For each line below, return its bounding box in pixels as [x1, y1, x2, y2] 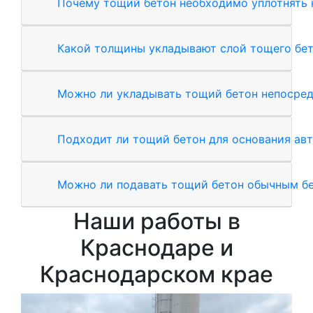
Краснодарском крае [40, 260, 273, 288]
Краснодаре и [80, 233, 233, 261]
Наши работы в [73, 207, 240, 235]
